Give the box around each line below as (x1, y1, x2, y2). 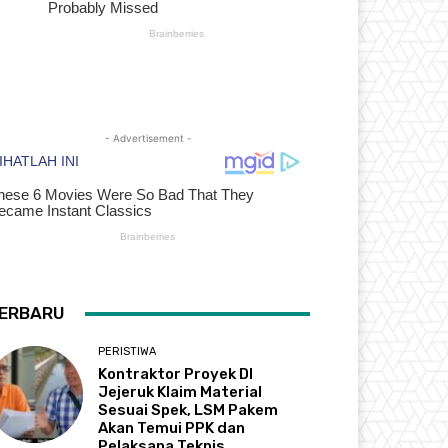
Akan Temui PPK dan (98, 419, 246, 438)
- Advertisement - (104, 132, 192, 145)
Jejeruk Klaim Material (98, 383, 263, 402)
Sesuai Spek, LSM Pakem (98, 401, 279, 420)
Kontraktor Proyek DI (98, 365, 254, 384)
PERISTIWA (98, 345, 157, 359)
